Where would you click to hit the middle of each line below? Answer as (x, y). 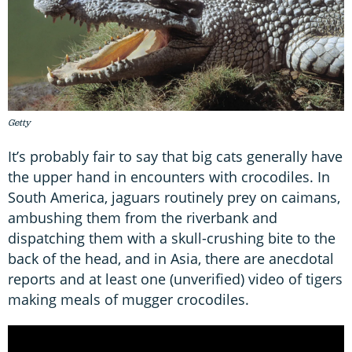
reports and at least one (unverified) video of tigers (175, 279)
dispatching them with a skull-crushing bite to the (172, 238)
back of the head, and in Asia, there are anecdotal (171, 259)
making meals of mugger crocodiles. (128, 300)
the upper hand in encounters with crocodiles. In (169, 177)
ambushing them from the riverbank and (143, 218)
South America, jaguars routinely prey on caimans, (174, 198)
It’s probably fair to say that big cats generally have (175, 157)
